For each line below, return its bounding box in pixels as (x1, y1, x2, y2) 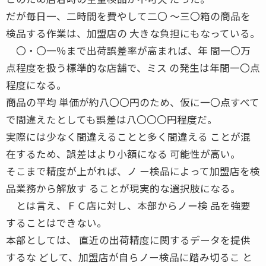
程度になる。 (6, 77, 66, 92)
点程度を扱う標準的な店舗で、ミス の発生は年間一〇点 (6, 60, 260, 75)
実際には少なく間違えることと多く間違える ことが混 (6, 129, 251, 144)
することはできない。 (6, 215, 107, 230)
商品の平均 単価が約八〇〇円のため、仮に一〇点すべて (6, 94, 259, 109)
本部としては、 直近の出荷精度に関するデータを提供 (6, 232, 251, 247)
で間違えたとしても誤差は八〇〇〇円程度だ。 (6, 112, 217, 126)
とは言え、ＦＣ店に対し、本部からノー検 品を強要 (6, 198, 251, 213)
